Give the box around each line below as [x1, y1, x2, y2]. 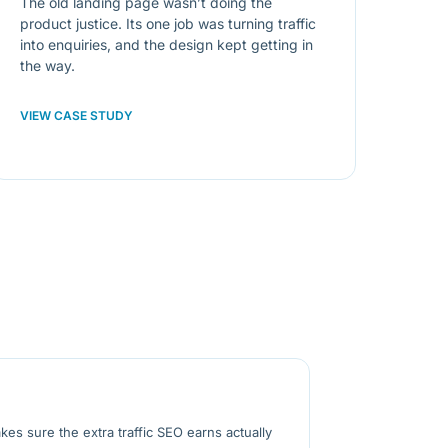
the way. [20, 56, 76, 74]
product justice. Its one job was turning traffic [20, 14, 317, 32]
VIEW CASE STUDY [20, 107, 134, 123]
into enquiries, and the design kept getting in [20, 35, 314, 53]
